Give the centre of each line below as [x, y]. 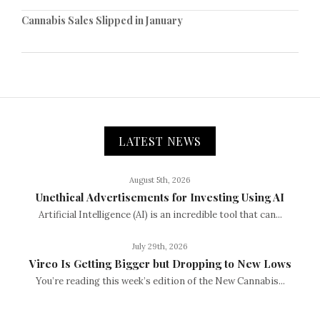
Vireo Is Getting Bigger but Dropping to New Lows [160, 264]
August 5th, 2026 [160, 180]
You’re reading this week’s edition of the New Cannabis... [160, 281]
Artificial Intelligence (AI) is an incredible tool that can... [160, 215]
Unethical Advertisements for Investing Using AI [160, 197]
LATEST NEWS [160, 141]
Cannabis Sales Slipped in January [102, 21]
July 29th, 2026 [160, 247]
